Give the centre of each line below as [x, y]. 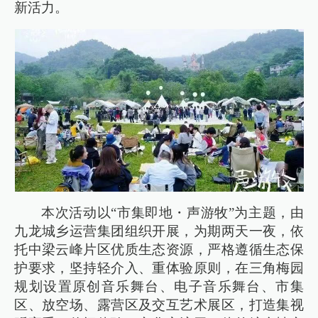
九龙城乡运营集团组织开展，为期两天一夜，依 [159, 231]
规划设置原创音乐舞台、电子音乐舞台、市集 [159, 286]
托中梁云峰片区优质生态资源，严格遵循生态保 [159, 249]
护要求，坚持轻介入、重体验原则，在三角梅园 [159, 268]
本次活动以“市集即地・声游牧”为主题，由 [172, 212]
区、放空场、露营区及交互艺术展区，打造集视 [159, 305]
